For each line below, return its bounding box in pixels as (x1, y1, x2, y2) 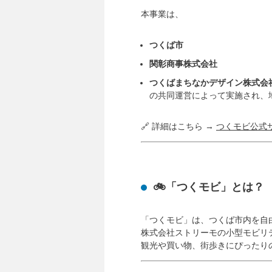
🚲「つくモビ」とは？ (153, 181, 264, 193)
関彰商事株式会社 (149, 59, 217, 69)
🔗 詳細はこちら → (141, 121, 216, 131)
